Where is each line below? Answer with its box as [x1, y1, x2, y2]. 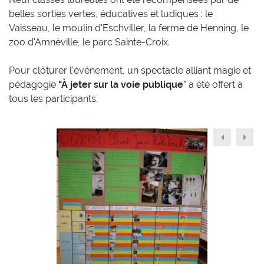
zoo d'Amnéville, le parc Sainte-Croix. [9, 36, 170, 48]
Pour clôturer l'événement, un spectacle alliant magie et [9, 64, 251, 76]
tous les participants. [9, 93, 98, 104]
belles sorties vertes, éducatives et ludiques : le [9, 8, 213, 19]
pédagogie [9, 78, 58, 90]
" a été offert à [183, 78, 243, 90]
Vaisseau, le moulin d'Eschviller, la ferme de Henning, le [9, 22, 249, 34]
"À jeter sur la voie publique [58, 78, 183, 90]
